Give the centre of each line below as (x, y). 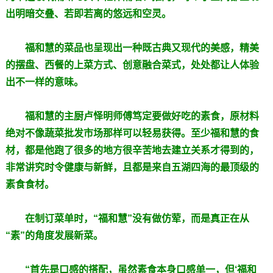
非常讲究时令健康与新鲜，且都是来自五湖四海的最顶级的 (132, 167)
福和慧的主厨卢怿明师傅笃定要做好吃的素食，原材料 (142, 116)
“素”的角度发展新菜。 (54, 235)
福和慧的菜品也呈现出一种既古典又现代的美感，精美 (142, 48)
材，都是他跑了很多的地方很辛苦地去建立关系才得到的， (132, 150)
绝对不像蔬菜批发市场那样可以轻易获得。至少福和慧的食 (132, 133)
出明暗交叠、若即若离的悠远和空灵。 (88, 13)
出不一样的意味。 (44, 82)
